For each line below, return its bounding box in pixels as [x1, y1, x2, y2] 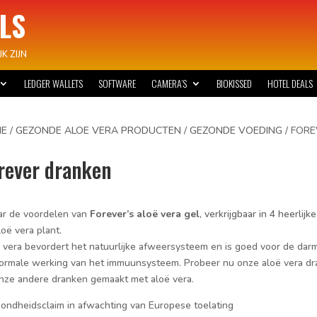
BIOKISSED [217, 76, 253, 91]
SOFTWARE [98, 76, 137, 91]
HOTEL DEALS [267, 76, 313, 91]
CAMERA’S [151, 76, 188, 91]
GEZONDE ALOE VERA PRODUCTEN [15, 123, 181, 137]
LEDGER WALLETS [24, 76, 83, 91]
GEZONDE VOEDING [189, 123, 282, 137]
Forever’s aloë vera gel [89, 207, 200, 221]
